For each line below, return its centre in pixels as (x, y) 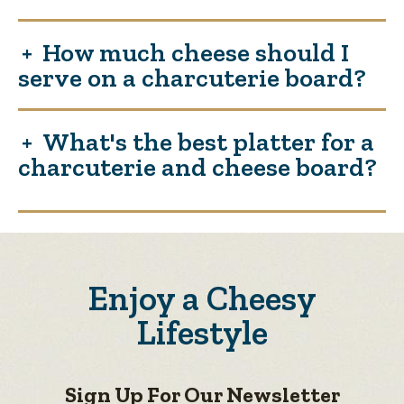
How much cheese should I (196, 52)
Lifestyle (202, 333)
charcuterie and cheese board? (197, 166)
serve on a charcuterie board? (192, 77)
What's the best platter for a (208, 141)
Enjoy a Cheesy (202, 299)
